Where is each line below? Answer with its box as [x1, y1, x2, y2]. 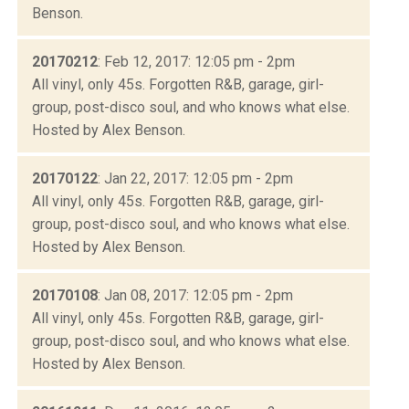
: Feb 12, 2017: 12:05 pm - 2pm [98, 52, 295, 70]
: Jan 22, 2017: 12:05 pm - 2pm [98, 169, 293, 187]
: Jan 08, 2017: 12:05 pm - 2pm [98, 286, 293, 304]
